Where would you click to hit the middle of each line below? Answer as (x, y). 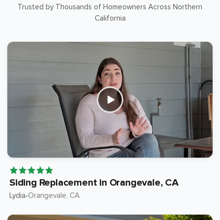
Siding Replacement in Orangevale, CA (94, 183)
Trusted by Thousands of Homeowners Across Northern (110, 7)
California (110, 18)
